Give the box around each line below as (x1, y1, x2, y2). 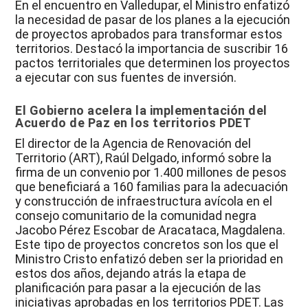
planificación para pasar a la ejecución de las (15, 280, 262, 296)
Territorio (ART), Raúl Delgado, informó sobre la (15, 151, 272, 166)
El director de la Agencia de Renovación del (15, 136, 252, 151)
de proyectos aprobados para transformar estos (15, 27, 283, 42)
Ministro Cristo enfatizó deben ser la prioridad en (15, 252, 284, 267)
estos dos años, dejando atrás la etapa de (15, 266, 247, 281)
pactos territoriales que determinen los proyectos (15, 56, 291, 71)
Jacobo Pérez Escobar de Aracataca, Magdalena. (15, 223, 286, 238)
